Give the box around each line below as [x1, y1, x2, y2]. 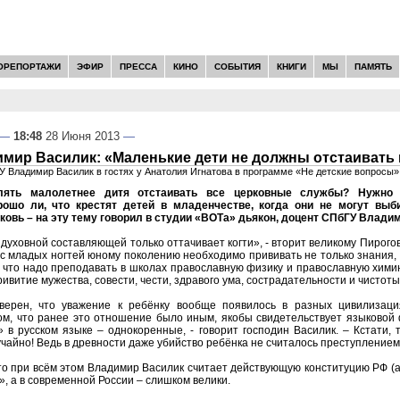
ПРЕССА [119, 61, 157, 71]
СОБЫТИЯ [213, 61, 261, 71]
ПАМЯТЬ [354, 61, 392, 71]
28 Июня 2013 [42, 129, 120, 143]
